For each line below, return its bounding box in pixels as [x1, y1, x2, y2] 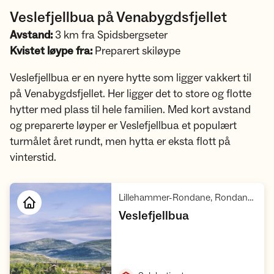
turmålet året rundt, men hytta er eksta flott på [10, 135, 231, 149]
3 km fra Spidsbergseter [53, 28, 168, 42]
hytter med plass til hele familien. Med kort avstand [10, 103, 251, 117]
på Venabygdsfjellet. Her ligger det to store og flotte [10, 87, 251, 101]
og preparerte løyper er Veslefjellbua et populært [10, 119, 237, 133]
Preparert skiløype [92, 44, 180, 58]
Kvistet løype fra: [10, 44, 92, 58]
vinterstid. [10, 150, 59, 165]
